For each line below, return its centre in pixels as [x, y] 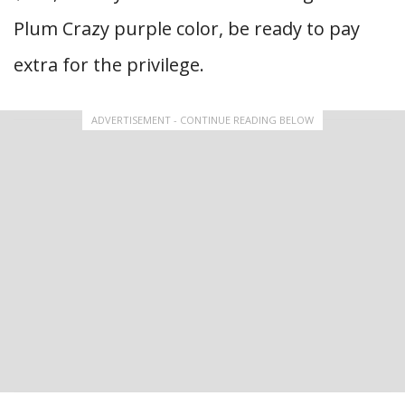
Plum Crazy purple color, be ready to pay [187, 28]
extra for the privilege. [109, 65]
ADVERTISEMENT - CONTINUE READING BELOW [202, 120]
